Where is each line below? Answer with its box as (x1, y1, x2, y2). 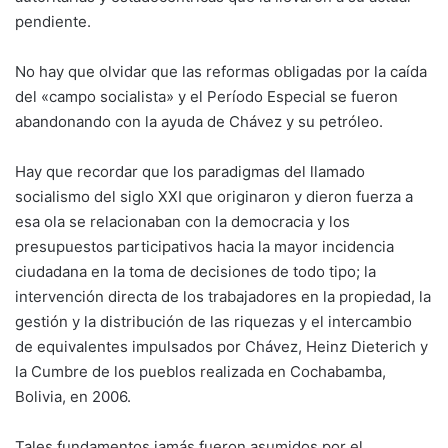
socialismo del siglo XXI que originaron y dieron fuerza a (15, 186, 413, 206)
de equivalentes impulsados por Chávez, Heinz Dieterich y (15, 336, 428, 356)
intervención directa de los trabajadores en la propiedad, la (15, 286, 431, 306)
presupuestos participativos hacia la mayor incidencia (15, 236, 394, 256)
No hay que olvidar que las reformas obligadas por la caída (15, 61, 427, 81)
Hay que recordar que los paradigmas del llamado (15, 161, 365, 181)
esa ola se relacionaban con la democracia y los (15, 211, 350, 231)
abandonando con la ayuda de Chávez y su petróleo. (15, 111, 383, 131)
